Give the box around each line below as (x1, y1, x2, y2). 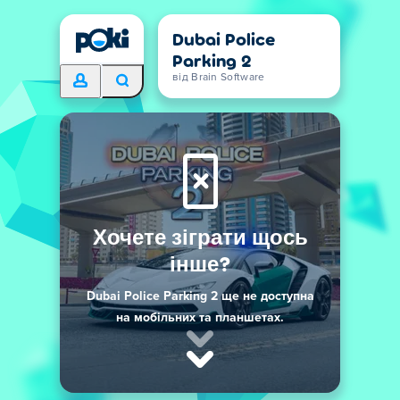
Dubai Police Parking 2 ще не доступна (86, 290, 314, 303)
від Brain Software (172, 72, 265, 83)
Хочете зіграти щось (92, 223, 308, 249)
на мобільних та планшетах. (116, 312, 284, 324)
